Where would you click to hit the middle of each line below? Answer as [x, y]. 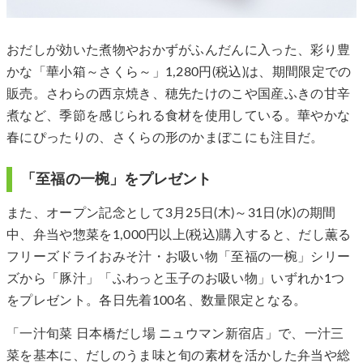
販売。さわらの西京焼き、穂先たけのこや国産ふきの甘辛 [179, 94]
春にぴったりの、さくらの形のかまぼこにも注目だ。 [165, 137]
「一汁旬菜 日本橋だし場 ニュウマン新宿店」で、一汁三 [175, 333]
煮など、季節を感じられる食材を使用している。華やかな [179, 115]
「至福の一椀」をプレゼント [117, 179]
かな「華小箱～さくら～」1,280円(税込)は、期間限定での [179, 72]
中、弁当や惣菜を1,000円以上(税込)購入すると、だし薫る [179, 235]
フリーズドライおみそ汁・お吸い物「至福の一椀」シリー [179, 256]
